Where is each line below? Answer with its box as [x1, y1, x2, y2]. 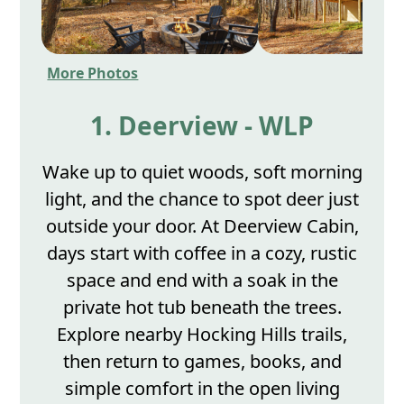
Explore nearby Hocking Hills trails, [57, 322, 347, 346]
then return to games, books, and [62, 349, 342, 373]
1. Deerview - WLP [90, 108, 314, 142]
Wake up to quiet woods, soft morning [41, 160, 363, 184]
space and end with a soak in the [66, 268, 338, 292]
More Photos [47, 63, 139, 83]
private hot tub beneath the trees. [62, 295, 342, 319]
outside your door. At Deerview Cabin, [45, 214, 359, 238]
